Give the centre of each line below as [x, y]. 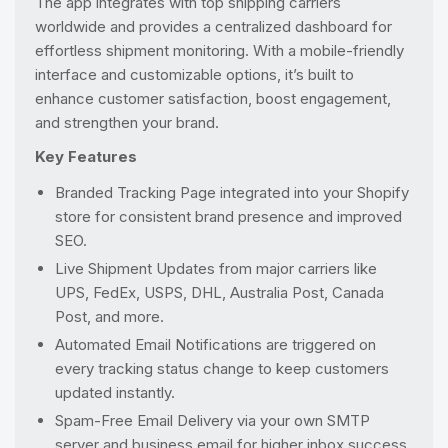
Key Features [86, 156]
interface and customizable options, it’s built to [194, 74]
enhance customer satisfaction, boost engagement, [213, 98]
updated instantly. [115, 392]
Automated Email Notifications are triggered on [215, 344]
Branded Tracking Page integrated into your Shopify [232, 192]
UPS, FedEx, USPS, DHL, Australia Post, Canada [219, 292]
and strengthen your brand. [127, 122]
